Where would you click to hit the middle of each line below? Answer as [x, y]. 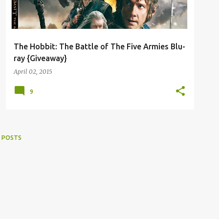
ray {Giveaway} [40, 58]
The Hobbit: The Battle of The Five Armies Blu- [99, 47]
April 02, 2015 [33, 72]
